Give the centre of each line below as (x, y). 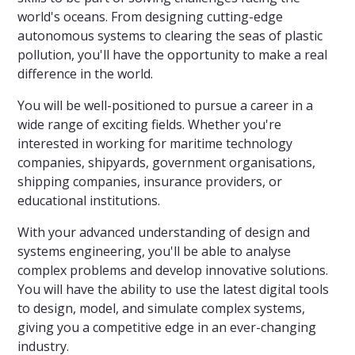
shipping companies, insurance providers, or (150, 182)
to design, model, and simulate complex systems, (161, 309)
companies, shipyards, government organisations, (166, 163)
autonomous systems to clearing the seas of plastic (170, 36)
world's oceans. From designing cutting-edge (150, 17)
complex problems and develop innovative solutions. (173, 271)
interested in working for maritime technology (155, 144)
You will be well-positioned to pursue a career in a (165, 106)
